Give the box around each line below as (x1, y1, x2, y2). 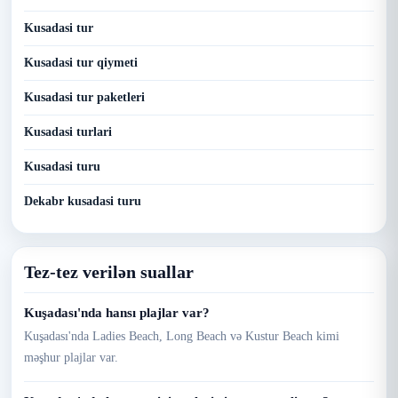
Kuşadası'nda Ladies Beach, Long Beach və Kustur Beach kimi (24, 330, 339, 343)
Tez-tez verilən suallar (24, 262, 194, 282)
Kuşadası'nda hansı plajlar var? (24, 306, 210, 320)
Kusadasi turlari (24, 125, 112, 139)
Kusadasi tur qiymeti (24, 56, 138, 69)
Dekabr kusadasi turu (24, 195, 141, 208)
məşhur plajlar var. (24, 351, 118, 364)
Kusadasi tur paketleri (24, 91, 145, 104)
